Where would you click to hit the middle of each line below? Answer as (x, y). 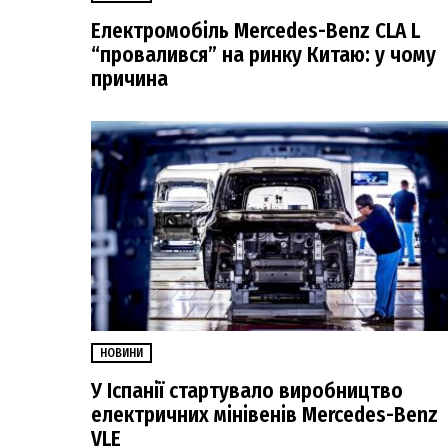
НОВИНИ (121, 353)
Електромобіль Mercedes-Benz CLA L (255, 30)
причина (129, 78)
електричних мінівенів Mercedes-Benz (264, 414)
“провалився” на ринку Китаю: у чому (263, 54)
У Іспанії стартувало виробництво (247, 390)
